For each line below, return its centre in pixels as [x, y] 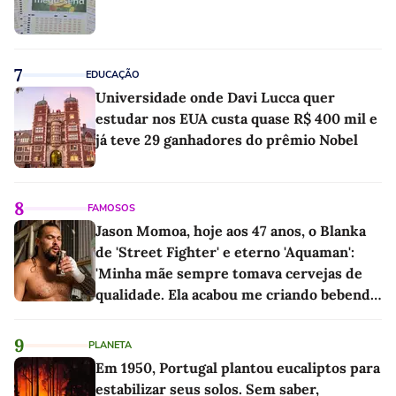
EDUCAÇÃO [113, 74]
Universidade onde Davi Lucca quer [215, 97]
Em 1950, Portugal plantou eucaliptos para [238, 367]
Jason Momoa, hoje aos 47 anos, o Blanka [231, 230]
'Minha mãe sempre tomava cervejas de [229, 273]
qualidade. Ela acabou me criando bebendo [237, 294]
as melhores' [138, 315]
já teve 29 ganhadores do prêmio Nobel [227, 139]
